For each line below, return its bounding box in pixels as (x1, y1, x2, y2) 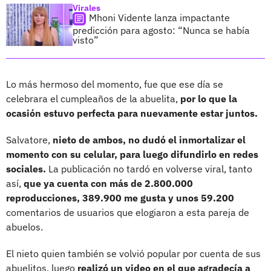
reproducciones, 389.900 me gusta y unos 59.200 (6, 191, 234, 204)
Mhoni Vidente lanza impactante (89, 11, 230, 24)
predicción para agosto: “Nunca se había (73, 24, 250, 36)
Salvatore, (6, 133, 53, 146)
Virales (73, 2, 100, 13)
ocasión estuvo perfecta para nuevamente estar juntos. (6, 106, 258, 119)
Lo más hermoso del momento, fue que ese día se (6, 77, 223, 90)
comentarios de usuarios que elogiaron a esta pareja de (6, 206, 249, 218)
